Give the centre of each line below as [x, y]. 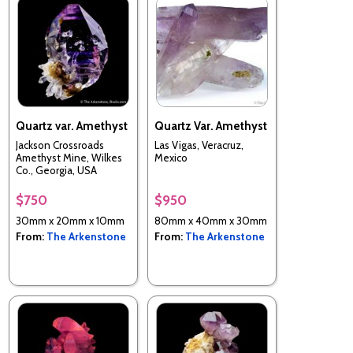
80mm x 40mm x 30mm [211, 220]
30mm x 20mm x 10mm [70, 220]
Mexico [171, 158]
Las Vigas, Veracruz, [199, 145]
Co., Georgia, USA [56, 171]
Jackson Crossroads [60, 145]
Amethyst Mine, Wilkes [69, 158]
